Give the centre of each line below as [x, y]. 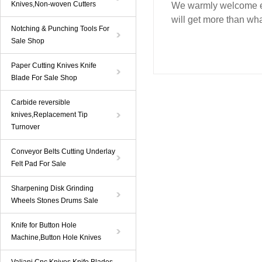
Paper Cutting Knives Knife [54, 65]
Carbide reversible [41, 102]
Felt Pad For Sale [39, 164]
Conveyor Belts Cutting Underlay [63, 151]
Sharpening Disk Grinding [52, 188]
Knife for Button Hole [44, 225]
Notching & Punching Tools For [60, 29]
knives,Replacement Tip [49, 115]
